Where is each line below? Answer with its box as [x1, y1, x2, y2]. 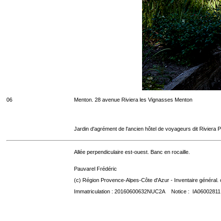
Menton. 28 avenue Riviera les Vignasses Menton [74, 97, 192, 103]
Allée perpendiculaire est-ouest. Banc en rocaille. [74, 149, 190, 155]
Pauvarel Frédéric [74, 166, 117, 172]
